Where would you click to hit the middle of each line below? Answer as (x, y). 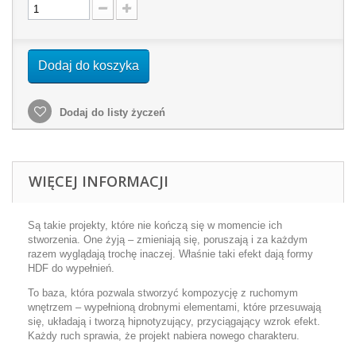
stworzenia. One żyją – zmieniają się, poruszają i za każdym (168, 240)
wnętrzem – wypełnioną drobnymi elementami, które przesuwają (174, 307)
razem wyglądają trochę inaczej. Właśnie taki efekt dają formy (170, 254)
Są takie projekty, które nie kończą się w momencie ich (155, 225)
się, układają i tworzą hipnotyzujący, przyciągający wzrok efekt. (174, 321)
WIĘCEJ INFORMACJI (99, 181)
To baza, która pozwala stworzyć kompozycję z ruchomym (163, 293)
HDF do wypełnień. (71, 268)
